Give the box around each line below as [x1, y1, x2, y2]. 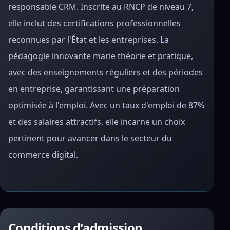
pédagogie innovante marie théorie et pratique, [8, 50, 193, 62]
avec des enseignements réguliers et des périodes [8, 67, 203, 78]
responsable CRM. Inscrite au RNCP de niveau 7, [8, 1, 194, 12]
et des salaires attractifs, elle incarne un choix [8, 116, 185, 127]
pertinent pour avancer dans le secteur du [8, 132, 172, 144]
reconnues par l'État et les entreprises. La [8, 34, 169, 45]
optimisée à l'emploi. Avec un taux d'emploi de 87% [8, 100, 204, 111]
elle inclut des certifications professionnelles [8, 17, 181, 29]
